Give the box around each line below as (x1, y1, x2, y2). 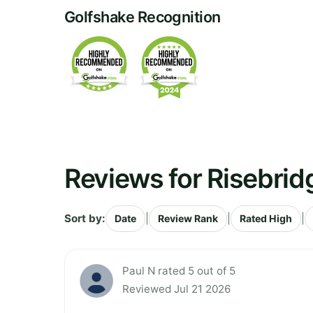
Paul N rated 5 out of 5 (122, 263, 235, 277)
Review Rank (158, 212, 218, 224)
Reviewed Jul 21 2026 (122, 282, 231, 296)
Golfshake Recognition (64, 7, 221, 26)
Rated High (240, 212, 292, 224)
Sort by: (64, 211, 105, 225)
